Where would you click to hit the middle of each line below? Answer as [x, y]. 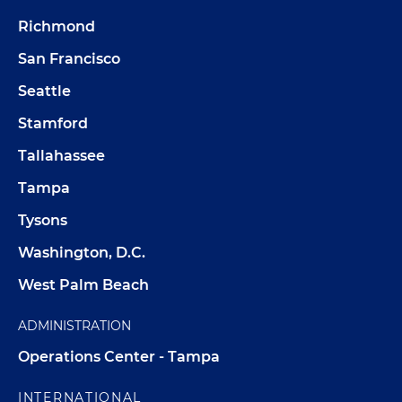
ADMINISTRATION [74, 326]
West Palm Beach [83, 285]
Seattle [44, 92]
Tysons [43, 221]
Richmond [57, 27]
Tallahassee [61, 156]
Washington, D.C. [82, 253]
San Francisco [69, 59]
